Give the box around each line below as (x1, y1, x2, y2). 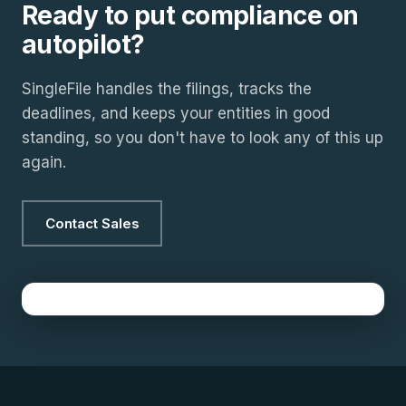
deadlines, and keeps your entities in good (22, 104, 330, 122)
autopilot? (22, 29, 145, 60)
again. (22, 153, 66, 171)
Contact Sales (44, 214, 140, 232)
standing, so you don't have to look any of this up (22, 129, 383, 147)
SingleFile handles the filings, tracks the (22, 80, 312, 98)
